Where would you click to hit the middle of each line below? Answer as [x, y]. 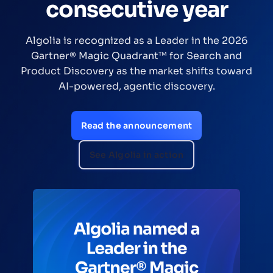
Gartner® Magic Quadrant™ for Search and [136, 56]
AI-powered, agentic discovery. [136, 87]
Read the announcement [136, 126]
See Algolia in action [136, 155]
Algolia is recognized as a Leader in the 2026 [136, 41]
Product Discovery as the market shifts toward [136, 71]
